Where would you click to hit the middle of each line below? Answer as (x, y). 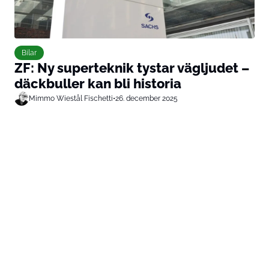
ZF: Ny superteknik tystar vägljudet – (132, 68)
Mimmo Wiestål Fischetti (71, 98)
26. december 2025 (147, 98)
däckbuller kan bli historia (98, 83)
